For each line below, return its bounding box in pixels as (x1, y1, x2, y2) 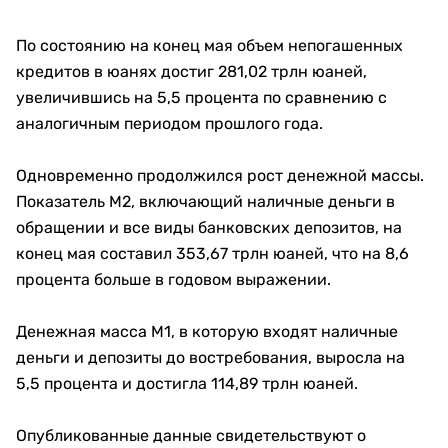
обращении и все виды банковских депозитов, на (16, 218, 402, 237)
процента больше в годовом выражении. (16, 270, 331, 289)
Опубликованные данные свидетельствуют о (16, 426, 366, 445)
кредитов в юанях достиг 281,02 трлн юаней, (16, 62, 367, 81)
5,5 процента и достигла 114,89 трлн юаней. (16, 374, 358, 393)
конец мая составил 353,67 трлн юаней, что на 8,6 (16, 244, 409, 263)
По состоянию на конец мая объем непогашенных (16, 36, 403, 55)
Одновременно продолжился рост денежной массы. (16, 166, 424, 185)
